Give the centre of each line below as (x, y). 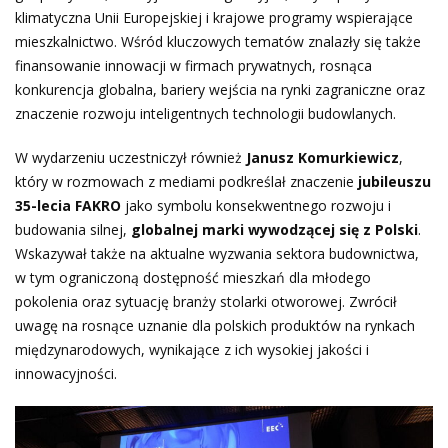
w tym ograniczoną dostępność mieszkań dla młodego (193, 278)
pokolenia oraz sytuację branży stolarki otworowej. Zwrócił (206, 302)
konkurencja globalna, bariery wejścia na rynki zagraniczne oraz (220, 90)
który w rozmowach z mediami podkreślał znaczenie (186, 182)
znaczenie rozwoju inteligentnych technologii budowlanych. (205, 114)
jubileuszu (394, 182)
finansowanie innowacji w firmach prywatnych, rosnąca (193, 66)
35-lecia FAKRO (68, 206)
